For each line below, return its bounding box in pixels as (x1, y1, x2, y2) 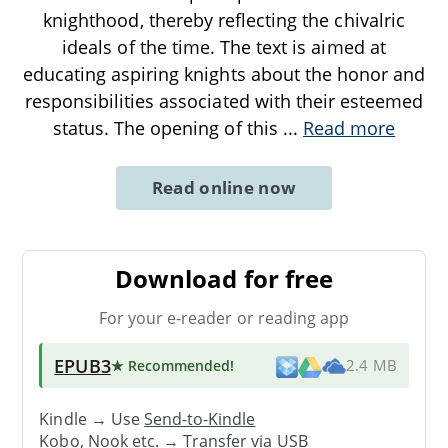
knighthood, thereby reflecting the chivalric (43, 7, 405, 32)
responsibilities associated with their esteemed (24, 88, 424, 113)
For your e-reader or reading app (98, 306, 350, 329)
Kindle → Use (39, 408, 144, 431)
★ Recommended (110, 355, 231, 375)
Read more (302, 115, 396, 140)
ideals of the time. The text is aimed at (62, 34, 386, 59)
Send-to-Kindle (143, 408, 256, 431)
